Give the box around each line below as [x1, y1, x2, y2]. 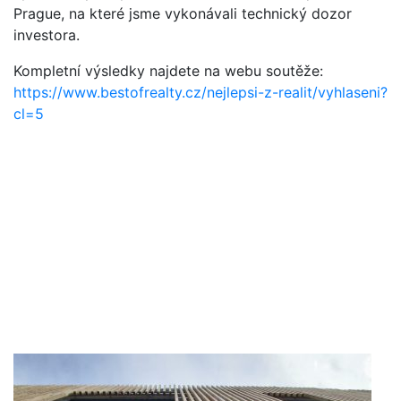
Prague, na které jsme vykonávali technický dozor [13, 4, 352, 23]
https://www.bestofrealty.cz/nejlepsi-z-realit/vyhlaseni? [13, 83, 388, 102]
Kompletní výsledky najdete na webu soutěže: [13, 62, 323, 81]
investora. [13, 26, 80, 45]
